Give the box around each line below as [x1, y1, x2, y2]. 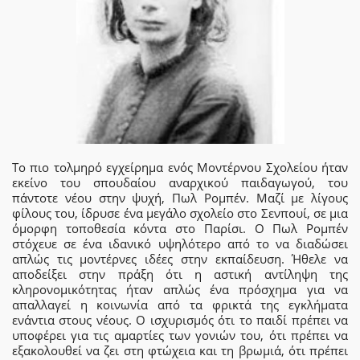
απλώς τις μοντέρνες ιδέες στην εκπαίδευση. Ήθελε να [12, 251, 348, 268]
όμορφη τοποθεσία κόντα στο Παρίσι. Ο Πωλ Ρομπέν [12, 220, 348, 237]
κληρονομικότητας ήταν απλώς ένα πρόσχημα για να [12, 281, 348, 298]
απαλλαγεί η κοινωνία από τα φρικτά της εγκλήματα [12, 297, 348, 313]
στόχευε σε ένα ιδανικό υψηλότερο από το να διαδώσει [12, 235, 348, 252]
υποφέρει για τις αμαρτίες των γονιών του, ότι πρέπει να [12, 327, 348, 344]
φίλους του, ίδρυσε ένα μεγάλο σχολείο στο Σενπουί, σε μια [12, 205, 348, 222]
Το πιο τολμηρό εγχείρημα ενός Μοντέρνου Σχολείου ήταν [12, 159, 348, 176]
